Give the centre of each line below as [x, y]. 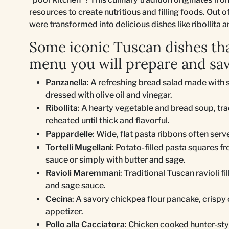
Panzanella [66, 82]
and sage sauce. [76, 186]
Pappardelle [69, 134]
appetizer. [64, 211]
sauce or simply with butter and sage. [116, 159]
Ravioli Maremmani [83, 173]
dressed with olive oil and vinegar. [109, 95]
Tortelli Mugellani [79, 147]
